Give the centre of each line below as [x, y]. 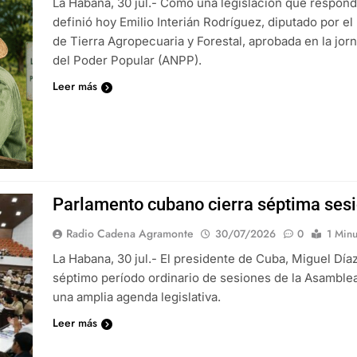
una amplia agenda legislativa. [137, 297]
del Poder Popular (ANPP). [127, 61]
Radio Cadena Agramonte [130, 234]
